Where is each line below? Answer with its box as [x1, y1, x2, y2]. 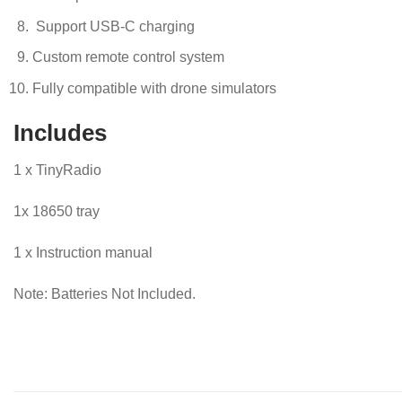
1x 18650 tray [13, 204, 100, 220]
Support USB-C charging [31, 18, 195, 34]
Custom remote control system [31, 49, 224, 66]
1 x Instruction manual [13, 244, 153, 260]
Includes [13, 119, 107, 145]
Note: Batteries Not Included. [13, 285, 196, 301]
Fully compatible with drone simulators [31, 80, 276, 96]
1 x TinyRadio [13, 162, 101, 179]
